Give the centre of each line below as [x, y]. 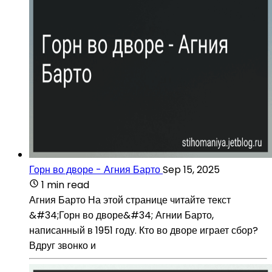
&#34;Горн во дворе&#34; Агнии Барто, [121, 215]
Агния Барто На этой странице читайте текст [130, 200]
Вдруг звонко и [63, 245]
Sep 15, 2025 [191, 169]
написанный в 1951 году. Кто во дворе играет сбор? [144, 230]
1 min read [65, 185]
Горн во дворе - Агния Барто [95, 169]
